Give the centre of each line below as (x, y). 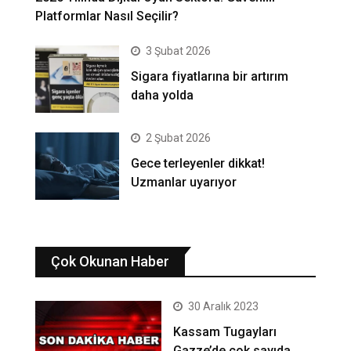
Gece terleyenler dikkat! (198, 164)
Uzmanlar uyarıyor (184, 183)
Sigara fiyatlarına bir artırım (210, 77)
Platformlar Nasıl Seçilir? (107, 16)
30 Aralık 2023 (224, 307)
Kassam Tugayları (225, 332)
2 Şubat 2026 (179, 138)
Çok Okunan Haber (110, 262)
